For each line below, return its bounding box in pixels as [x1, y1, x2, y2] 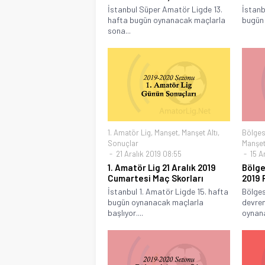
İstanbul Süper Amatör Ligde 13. [108, 4, 222, 14]
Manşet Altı [182, 127, 218, 137]
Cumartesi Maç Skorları [108, 172, 203, 183]
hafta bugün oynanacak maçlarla [108, 14, 225, 25]
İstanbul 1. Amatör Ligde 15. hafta [108, 186, 228, 196]
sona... [108, 25, 131, 35]
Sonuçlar [108, 138, 138, 148]
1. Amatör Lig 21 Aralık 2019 [108, 161, 216, 173]
